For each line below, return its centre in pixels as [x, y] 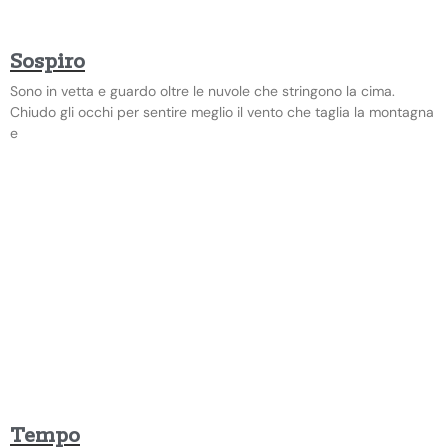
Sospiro [47, 62]
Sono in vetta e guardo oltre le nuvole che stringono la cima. [202, 90]
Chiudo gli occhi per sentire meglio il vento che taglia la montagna [222, 111]
